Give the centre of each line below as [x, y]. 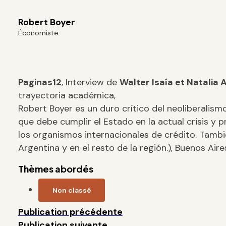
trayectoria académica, [67, 95]
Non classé [72, 190]
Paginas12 [40, 82]
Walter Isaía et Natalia [170, 82]
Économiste [38, 33]
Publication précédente [70, 212]
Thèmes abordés [55, 168]
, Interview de [90, 82]
